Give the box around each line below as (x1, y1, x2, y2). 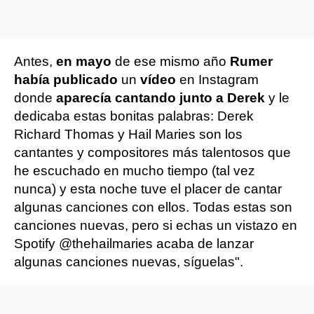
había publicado (14, 72, 118, 87)
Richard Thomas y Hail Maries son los (14, 127, 243, 142)
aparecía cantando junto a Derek (56, 90, 265, 105)
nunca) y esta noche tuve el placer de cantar (14, 182, 282, 196)
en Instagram (176, 72, 259, 87)
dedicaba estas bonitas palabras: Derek (14, 109, 254, 123)
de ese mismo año (111, 54, 230, 69)
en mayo (56, 54, 111, 69)
